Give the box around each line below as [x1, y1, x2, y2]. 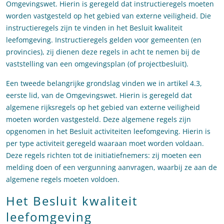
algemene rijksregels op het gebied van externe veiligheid [6, 102, 200, 112]
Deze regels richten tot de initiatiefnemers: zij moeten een [6, 150, 201, 160]
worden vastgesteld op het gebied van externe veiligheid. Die [6, 11, 211, 21]
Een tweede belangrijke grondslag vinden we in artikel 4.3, [6, 78, 202, 88]
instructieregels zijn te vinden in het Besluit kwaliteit [6, 23, 182, 33]
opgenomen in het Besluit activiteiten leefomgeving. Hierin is [6, 126, 210, 136]
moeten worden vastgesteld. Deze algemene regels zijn [6, 114, 191, 124]
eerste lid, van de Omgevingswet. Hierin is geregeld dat [6, 90, 192, 100]
